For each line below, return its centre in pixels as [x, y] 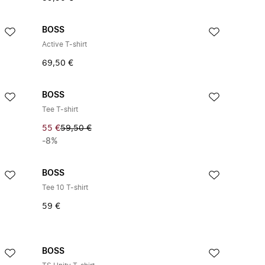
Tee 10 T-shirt [65, 188]
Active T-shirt [64, 44]
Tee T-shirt [60, 109]
